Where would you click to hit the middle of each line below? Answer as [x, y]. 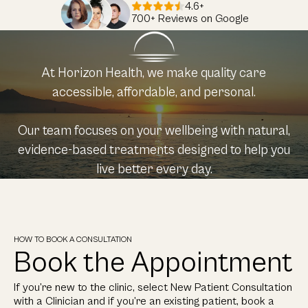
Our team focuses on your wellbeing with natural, [154, 130]
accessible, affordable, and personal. [154, 92]
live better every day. [154, 169]
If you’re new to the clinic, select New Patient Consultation [153, 287]
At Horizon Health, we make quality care [154, 73]
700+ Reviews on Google [190, 18]
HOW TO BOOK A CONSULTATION [73, 239]
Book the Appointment [153, 263]
